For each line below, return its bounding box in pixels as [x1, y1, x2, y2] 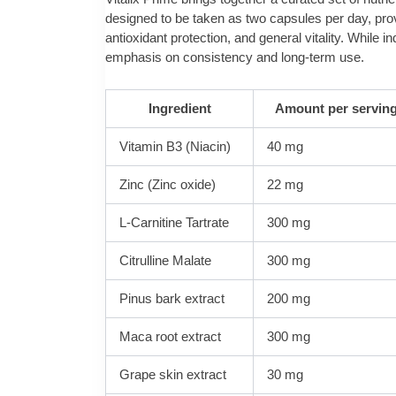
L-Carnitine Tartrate [119, 214, 230, 230]
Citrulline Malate [119, 252, 212, 268]
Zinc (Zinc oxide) [119, 176, 217, 192]
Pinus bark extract [119, 290, 225, 306]
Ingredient [148, 100, 211, 116]
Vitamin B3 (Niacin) [119, 138, 232, 154]
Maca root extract [119, 328, 222, 344]
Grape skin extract [119, 366, 227, 382]
